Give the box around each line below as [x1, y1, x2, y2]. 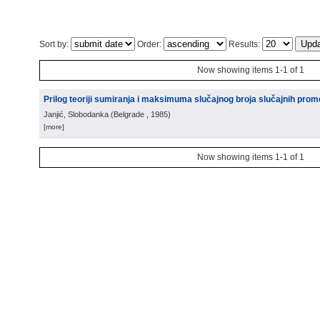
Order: [135, 39, 164, 49]
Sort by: [39, 39, 71, 49]
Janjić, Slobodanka [44, 110, 109, 119]
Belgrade [114, 110, 144, 119]
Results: [226, 39, 262, 49]
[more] [44, 123, 64, 131]
